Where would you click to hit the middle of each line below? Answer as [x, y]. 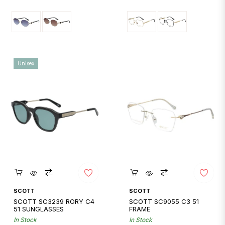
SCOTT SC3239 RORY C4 [54, 201]
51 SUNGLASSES [39, 209]
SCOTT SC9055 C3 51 [164, 201]
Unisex [26, 63]
